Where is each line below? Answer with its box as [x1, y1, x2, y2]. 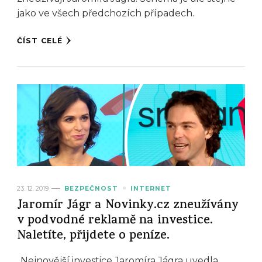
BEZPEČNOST [64, 184, 118, 192]
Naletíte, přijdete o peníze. [17, 226, 170, 246]
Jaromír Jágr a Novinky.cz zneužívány [17, 196, 239, 216]
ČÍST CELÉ [17, 36, 63, 46]
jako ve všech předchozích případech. [17, 8, 194, 19]
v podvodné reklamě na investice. [17, 211, 213, 231]
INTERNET [130, 184, 171, 192]
